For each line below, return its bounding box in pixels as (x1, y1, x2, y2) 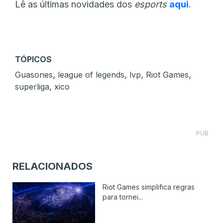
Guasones (15, 69, 53, 80)
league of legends (58, 69, 124, 80)
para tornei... (102, 192, 143, 201)
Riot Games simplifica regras (102, 182, 195, 191)
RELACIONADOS (12, 160, 93, 172)
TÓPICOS (15, 54, 52, 64)
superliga (15, 81, 49, 92)
